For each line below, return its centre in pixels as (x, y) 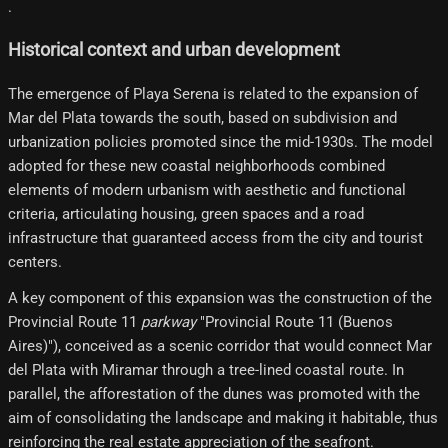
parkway (168, 321)
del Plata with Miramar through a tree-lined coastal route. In (206, 369)
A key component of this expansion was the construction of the (220, 297)
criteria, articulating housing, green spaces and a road (186, 213)
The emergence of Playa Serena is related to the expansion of (213, 93)
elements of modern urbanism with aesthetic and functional (207, 189)
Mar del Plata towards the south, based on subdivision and (202, 117)
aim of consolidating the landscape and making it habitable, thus (223, 417)
